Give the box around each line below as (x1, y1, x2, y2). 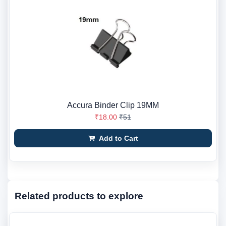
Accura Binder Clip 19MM (67, 100, 159, 109)
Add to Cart (96, 134, 138, 142)
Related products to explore (15, 190, 143, 201)
